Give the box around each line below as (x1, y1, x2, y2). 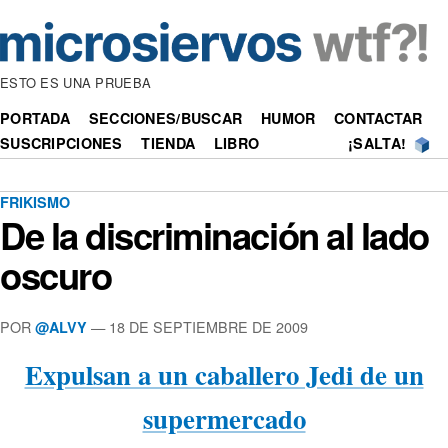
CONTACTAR (334, 108, 423, 129)
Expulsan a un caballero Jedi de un (24, 355, 424, 395)
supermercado (142, 399, 306, 439)
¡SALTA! (348, 133, 407, 154)
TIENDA (141, 133, 196, 154)
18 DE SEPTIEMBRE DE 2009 (109, 315, 308, 337)
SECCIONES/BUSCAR (88, 108, 243, 129)
